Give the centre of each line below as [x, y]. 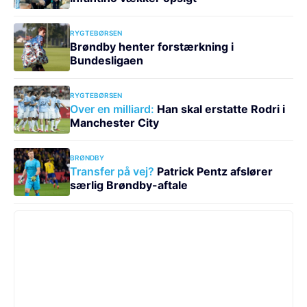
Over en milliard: [112, 109]
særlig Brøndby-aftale [128, 185]
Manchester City [114, 122]
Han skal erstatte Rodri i [219, 109]
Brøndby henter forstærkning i [151, 46]
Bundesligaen [106, 60]
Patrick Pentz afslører [213, 171]
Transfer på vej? [112, 171]
